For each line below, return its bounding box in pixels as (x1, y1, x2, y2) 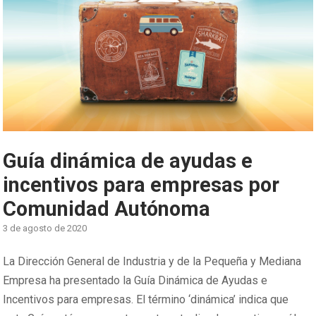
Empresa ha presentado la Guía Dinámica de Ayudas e (3, 274, 268, 288)
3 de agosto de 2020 (3, 223, 87, 234)
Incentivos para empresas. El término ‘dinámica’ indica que (3, 293, 289, 307)
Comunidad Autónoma (3, 197, 211, 221)
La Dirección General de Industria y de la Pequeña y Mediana (3, 255, 302, 269)
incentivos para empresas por (3, 173, 280, 197)
